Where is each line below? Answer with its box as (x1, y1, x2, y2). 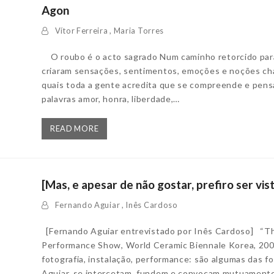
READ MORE (50, 123, 99, 133)
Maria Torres (113, 25, 165, 35)
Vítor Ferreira (54, 25, 108, 35)
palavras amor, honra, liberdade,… (42, 93, 180, 104)
